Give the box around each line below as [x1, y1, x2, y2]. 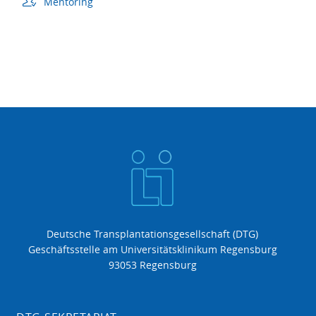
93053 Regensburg [108, 258, 197, 272]
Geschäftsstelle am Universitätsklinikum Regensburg [28, 243, 277, 257]
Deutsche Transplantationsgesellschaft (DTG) [47, 227, 258, 241]
